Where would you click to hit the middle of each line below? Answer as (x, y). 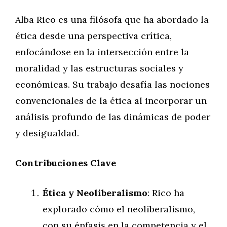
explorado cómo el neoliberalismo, (119, 209)
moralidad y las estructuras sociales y (99, 68)
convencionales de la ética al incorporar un (111, 101)
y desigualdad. (47, 133)
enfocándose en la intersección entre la (102, 52)
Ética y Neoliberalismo (95, 193)
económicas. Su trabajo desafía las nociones (112, 84)
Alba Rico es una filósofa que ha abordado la (112, 20)
